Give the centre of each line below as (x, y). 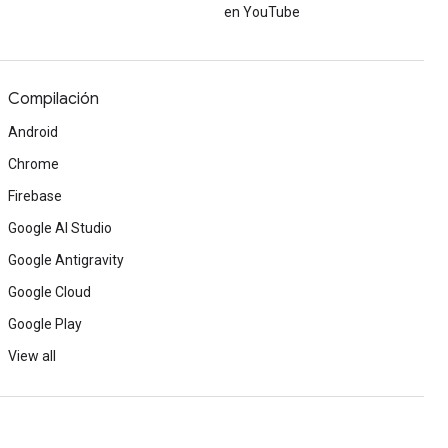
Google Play (45, 324)
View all (32, 356)
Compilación (53, 99)
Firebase (35, 196)
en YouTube (262, 12)
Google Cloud (49, 292)
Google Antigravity (66, 260)
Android (33, 132)
